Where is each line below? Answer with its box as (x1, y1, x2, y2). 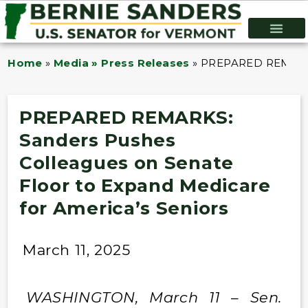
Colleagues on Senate (19, 151, 234, 174)
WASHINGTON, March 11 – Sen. (25, 288, 283, 306)
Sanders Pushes (19, 129, 176, 151)
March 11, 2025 (22, 241, 131, 258)
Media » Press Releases (54, 56, 190, 70)
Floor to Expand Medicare (19, 174, 271, 197)
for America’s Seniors (19, 197, 229, 219)
